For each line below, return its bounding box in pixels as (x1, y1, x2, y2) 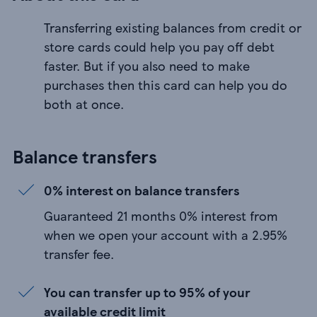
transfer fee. (44, 245, 114, 263)
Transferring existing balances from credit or (44, 18, 301, 37)
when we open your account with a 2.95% (44, 226, 287, 244)
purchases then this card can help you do (44, 76, 287, 94)
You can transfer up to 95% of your (44, 283, 250, 301)
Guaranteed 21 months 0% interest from (44, 207, 278, 225)
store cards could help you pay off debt (44, 38, 275, 56)
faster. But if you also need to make (44, 57, 250, 75)
